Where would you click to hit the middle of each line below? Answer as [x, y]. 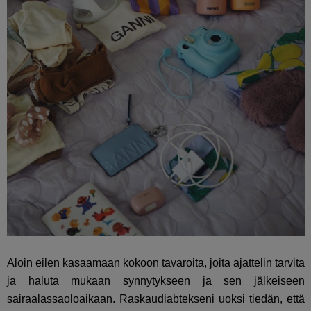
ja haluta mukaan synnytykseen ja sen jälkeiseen [156, 281]
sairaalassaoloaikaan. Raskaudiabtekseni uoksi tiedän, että [156, 299]
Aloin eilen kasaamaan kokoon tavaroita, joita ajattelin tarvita [156, 263]
